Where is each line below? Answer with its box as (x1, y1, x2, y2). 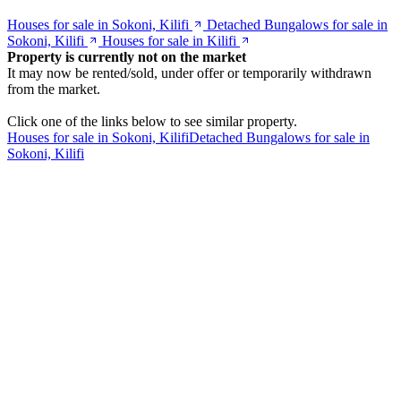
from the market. (7, 81, 100, 97)
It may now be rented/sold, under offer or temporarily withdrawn (7, 64, 371, 81)
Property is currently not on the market (7, 48, 246, 64)
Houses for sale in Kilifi (102, 32, 236, 48)
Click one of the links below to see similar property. (7, 113, 297, 129)
